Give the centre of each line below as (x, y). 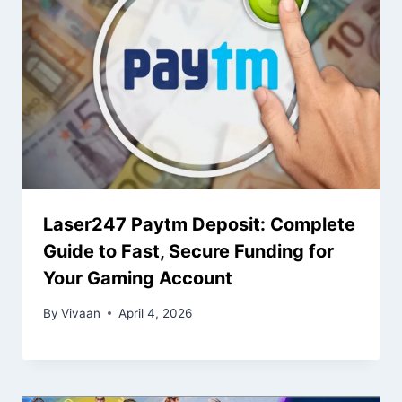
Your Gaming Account (138, 278)
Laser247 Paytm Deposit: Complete (199, 224)
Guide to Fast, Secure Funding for (188, 251)
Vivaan (81, 313)
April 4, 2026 (156, 313)
